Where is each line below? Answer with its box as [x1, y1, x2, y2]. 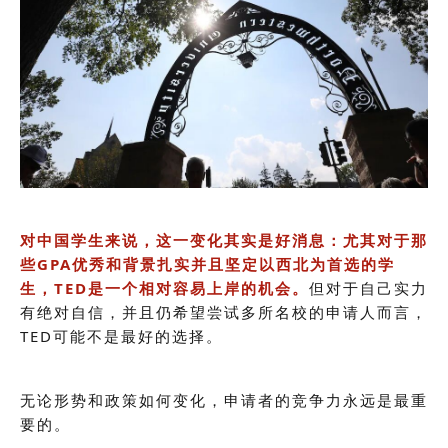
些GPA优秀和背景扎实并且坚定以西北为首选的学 [20, 254, 395, 275]
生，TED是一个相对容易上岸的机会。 [20, 278, 309, 299]
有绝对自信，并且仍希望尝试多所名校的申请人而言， [20, 302, 428, 323]
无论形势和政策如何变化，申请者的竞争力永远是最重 [20, 390, 428, 411]
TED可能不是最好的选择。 [20, 326, 223, 347]
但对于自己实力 [309, 278, 428, 299]
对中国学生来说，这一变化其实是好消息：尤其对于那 [20, 230, 428, 251]
